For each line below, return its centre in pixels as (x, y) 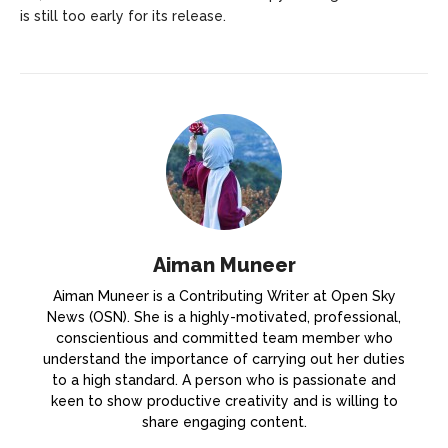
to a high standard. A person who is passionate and (224, 380)
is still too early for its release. (123, 16)
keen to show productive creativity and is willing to (224, 401)
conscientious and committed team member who (224, 338)
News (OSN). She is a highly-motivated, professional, (224, 317)
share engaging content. (224, 422)
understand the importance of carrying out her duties (224, 359)
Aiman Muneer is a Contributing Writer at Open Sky (224, 296)
